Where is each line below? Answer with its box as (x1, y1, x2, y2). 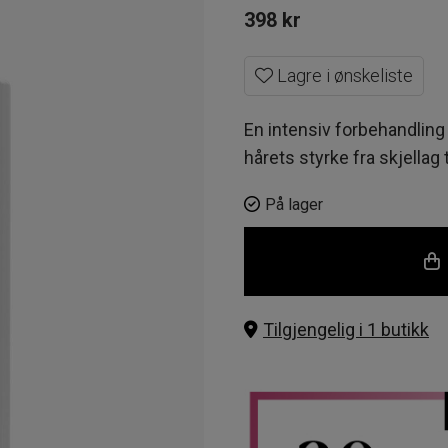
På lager (265, 195, 323, 214)
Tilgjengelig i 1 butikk (263, 319, 429, 340)
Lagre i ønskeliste (273, 65, 413, 86)
